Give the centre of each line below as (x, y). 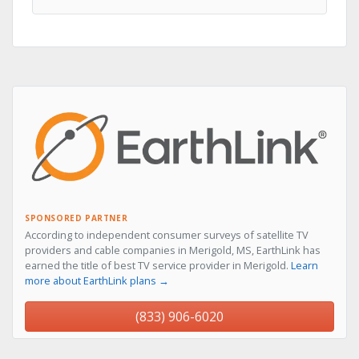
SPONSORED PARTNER (77, 218)
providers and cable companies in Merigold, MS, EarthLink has (173, 250)
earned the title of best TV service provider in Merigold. (158, 266)
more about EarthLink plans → (97, 281)
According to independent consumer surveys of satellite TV (167, 235)
